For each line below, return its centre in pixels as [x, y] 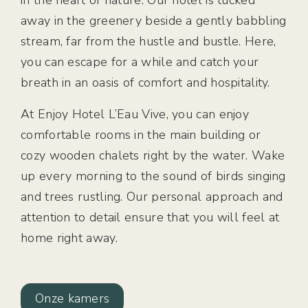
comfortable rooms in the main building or [141, 135]
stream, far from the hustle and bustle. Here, [148, 41]
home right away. [69, 238]
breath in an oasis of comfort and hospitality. [145, 82]
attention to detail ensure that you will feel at [150, 217]
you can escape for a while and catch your [140, 62]
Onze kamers [73, 298]
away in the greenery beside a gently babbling [154, 21]
